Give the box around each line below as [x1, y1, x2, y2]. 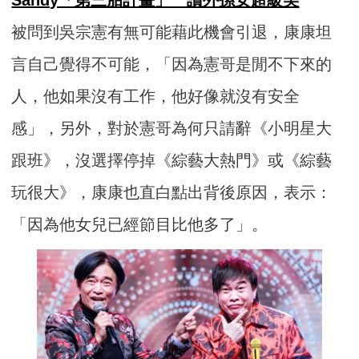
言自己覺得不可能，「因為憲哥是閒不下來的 [11, 54, 333, 73]
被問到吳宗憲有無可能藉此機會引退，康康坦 [11, 22, 333, 41]
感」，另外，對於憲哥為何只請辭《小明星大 [11, 119, 333, 137]
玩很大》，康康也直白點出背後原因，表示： [11, 183, 333, 201]
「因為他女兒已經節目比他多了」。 [11, 215, 268, 233]
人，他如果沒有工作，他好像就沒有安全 [11, 87, 301, 105]
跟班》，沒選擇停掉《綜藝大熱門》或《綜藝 [11, 151, 333, 169]
